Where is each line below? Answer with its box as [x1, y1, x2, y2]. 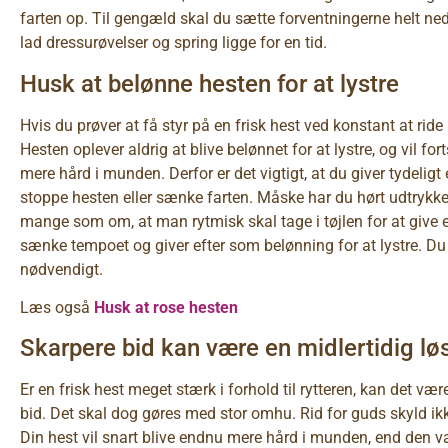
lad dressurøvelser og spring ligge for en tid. [20, 33, 327, 53]
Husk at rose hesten [94, 297, 238, 317]
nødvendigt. [20, 259, 103, 279]
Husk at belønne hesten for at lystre [20, 69, 399, 98]
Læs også [20, 297, 94, 317]
